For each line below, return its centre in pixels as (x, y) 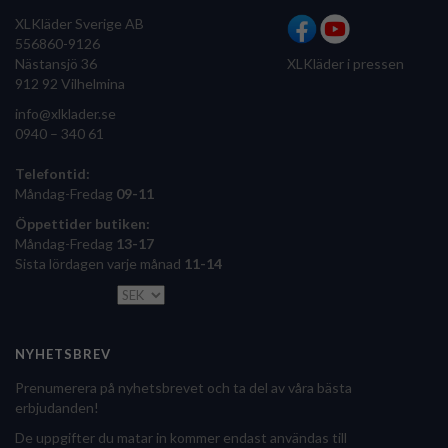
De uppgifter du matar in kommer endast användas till (181, 437)
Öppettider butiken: (82, 223)
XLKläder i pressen (345, 63)
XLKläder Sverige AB (81, 23)
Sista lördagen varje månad (99, 263)
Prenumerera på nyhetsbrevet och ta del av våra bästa (183, 387)
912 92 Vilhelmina (70, 83)
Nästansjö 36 (56, 63)
